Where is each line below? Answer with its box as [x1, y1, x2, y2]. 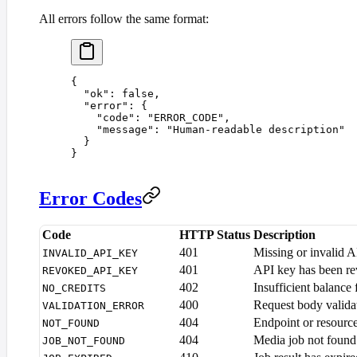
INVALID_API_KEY [42, 247, 138, 260]
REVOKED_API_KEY [42, 265, 138, 277]
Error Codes [39, 187, 142, 209]
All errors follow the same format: [39, 11, 209, 25]
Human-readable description [173, 123, 339, 135]
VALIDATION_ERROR [42, 300, 144, 312]
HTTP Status [179, 228, 250, 242]
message [103, 123, 147, 135]
